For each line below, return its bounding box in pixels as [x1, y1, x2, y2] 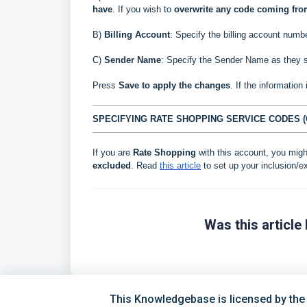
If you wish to [118, 3, 174, 14]
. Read [131, 160, 160, 171]
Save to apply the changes [119, 79, 230, 90]
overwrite [174, 3, 213, 14]
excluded [93, 160, 131, 171]
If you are [93, 147, 133, 158]
